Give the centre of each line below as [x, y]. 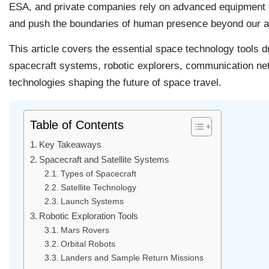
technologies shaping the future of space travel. [115, 83]
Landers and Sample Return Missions [132, 258]
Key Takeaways [71, 144]
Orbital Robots [88, 244]
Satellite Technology [98, 187]
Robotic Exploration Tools [89, 216]
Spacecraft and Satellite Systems [104, 159]
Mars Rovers [85, 230]
